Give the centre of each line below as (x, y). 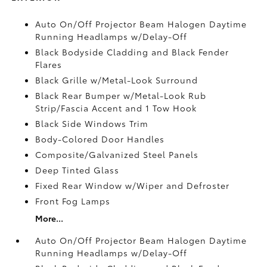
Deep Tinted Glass (77, 170)
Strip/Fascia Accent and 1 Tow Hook (116, 108)
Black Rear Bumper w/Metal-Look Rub (121, 95)
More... (49, 218)
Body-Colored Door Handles (100, 139)
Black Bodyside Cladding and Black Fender (132, 52)
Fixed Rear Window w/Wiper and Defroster (133, 185)
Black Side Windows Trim (92, 123)
